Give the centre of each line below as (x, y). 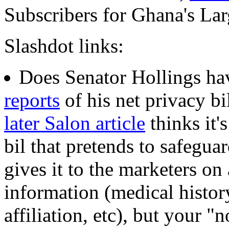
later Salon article (75, 123)
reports (32, 100)
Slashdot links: (64, 46)
